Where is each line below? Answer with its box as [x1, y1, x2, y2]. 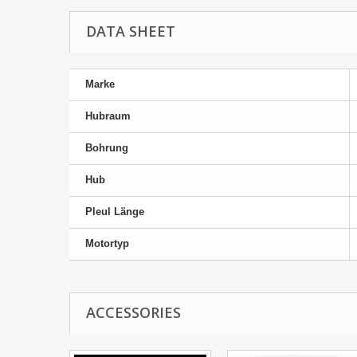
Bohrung [85, 141, 128, 154]
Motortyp [85, 237, 129, 249]
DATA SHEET [86, 21, 175, 41]
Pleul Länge [85, 205, 144, 218]
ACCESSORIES [86, 302, 181, 322]
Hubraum [85, 109, 131, 122]
